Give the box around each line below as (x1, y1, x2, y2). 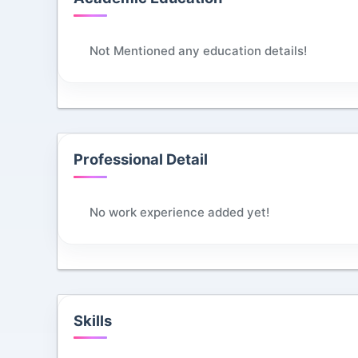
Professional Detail (74, 149, 209, 168)
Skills (74, 311, 113, 329)
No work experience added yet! (89, 204, 270, 220)
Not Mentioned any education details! (89, 42, 308, 58)
